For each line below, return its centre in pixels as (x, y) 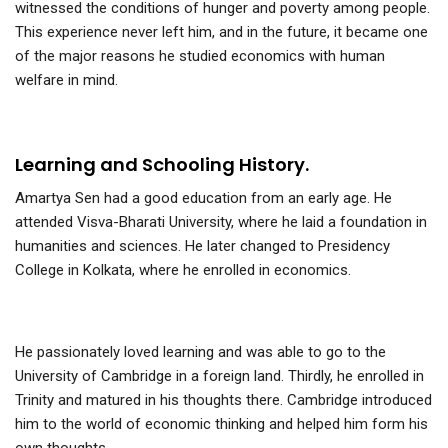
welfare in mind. (66, 80)
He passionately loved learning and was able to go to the (200, 352)
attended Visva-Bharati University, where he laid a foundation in (221, 222)
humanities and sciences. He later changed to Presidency (202, 246)
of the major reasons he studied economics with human (200, 56)
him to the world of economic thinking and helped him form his (221, 424)
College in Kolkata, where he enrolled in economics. (183, 270)
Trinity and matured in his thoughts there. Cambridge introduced (223, 400)
